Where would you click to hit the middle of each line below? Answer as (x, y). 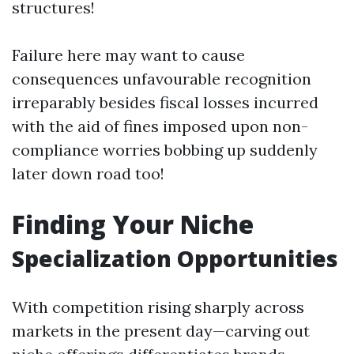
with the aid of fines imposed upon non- (160, 126)
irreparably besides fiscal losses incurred (165, 102)
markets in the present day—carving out (161, 331)
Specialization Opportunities (175, 258)
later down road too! (88, 173)
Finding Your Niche (133, 224)
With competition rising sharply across (158, 307)
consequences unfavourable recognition (162, 79)
